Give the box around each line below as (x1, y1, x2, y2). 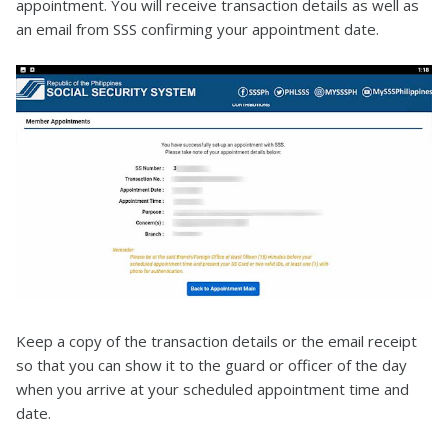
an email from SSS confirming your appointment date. (16, 19, 379, 39)
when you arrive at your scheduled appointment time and (16, 379, 409, 399)
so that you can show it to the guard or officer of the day (16, 355, 407, 375)
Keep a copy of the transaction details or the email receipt (16, 331, 417, 351)
